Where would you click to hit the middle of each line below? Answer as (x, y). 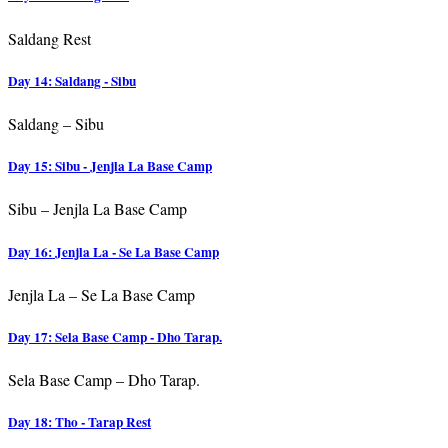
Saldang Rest (49, 38)
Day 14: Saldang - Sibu (72, 80)
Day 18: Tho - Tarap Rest (79, 422)
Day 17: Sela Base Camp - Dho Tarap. (115, 336)
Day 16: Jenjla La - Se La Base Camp (113, 251)
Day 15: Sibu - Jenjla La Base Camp (110, 166)
